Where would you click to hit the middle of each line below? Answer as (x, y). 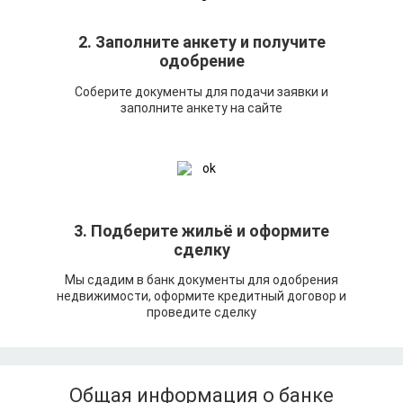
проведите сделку (201, 313)
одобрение (201, 61)
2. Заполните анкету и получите (201, 42)
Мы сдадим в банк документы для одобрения (201, 280)
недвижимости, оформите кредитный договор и (201, 296)
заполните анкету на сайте (201, 107)
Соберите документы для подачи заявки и (201, 91)
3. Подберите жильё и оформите (201, 230)
